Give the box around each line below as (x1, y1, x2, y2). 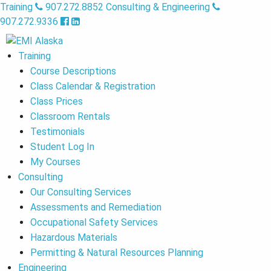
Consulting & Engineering (106, 1, 210, 13)
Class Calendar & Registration (30, 80, 155, 92)
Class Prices (30, 96, 83, 107)
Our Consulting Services (30, 186, 131, 198)
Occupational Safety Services (30, 217, 158, 228)
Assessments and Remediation (30, 201, 162, 213)
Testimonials (30, 126, 85, 137)
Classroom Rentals (30, 111, 110, 122)
